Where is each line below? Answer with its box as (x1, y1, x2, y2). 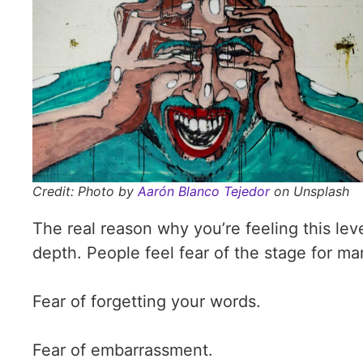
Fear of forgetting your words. (32, 292, 261, 311)
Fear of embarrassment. (32, 340, 213, 360)
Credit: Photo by (32, 183, 134, 199)
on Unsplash (270, 183, 349, 199)
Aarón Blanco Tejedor (134, 183, 270, 199)
